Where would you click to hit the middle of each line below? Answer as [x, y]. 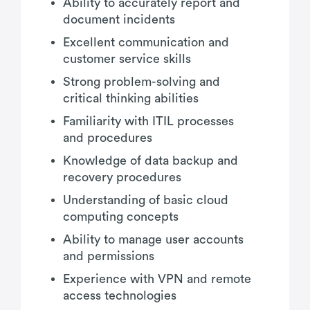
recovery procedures [122, 177]
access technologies [120, 295]
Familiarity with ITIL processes [148, 121]
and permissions [109, 256]
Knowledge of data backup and [151, 160]
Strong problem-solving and [142, 81]
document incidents [119, 19]
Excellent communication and [146, 42]
